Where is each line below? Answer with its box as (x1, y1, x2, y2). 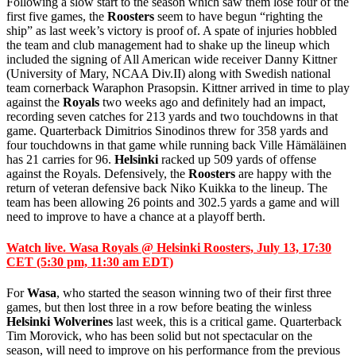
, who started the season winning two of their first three (56, 286, 331, 300)
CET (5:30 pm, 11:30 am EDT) (6, 255, 173, 269)
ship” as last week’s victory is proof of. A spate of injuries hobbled (6, 23, 337, 37)
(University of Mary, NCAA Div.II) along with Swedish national (6, 66, 331, 80)
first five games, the (6, 9, 107, 23)
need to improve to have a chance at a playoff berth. (6, 209, 265, 223)
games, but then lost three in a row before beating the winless (6, 300, 311, 315)
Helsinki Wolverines (6, 315, 113, 329)
